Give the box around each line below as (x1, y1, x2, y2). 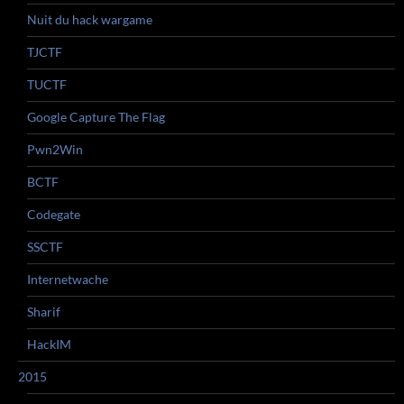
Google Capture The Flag (27, 109, 165, 124)
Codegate (27, 207, 80, 222)
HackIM (27, 336, 71, 352)
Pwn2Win (27, 142, 83, 157)
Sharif (27, 304, 60, 319)
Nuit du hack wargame (27, 12, 152, 27)
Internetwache (27, 271, 108, 287)
